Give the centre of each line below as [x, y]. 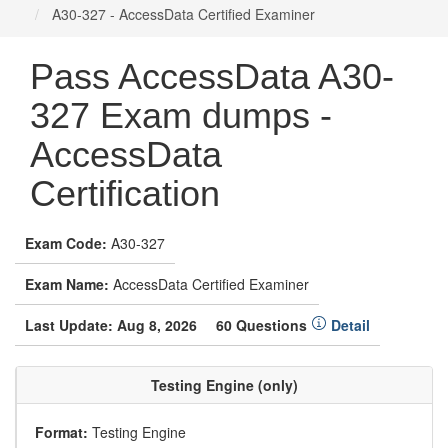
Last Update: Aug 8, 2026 [111, 325]
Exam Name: [67, 284]
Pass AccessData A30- [212, 76]
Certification [125, 193]
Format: [61, 432]
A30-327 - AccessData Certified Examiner [181, 14]
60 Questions [263, 325]
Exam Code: [66, 243]
